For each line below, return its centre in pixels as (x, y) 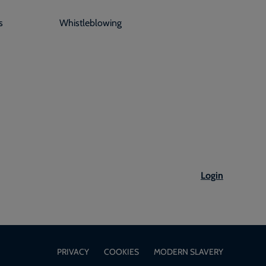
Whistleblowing (90, 22)
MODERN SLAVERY (189, 251)
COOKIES (121, 251)
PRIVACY (73, 251)
